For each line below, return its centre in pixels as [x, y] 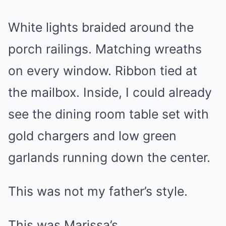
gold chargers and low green [92, 136]
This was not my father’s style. [98, 191]
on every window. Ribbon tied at [103, 71]
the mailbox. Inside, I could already [110, 92]
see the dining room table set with [108, 114]
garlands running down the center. [109, 157]
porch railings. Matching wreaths [105, 49]
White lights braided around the [101, 27]
